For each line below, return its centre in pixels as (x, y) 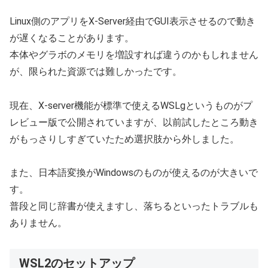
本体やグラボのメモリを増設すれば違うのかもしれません (134, 54)
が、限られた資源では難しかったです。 (96, 71)
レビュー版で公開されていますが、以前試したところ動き (134, 122)
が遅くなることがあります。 (72, 38)
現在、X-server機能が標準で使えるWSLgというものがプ (131, 105)
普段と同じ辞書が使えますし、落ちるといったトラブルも (134, 206)
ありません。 (38, 223)
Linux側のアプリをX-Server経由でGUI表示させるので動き (133, 21)
